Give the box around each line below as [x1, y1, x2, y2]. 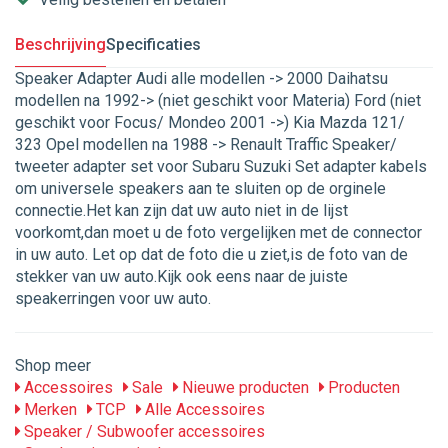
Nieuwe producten [178, 378, 309, 397]
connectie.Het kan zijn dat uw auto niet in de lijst [15, 201, 348, 220]
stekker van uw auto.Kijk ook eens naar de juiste [15, 267, 348, 286]
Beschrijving [15, 35, 106, 54]
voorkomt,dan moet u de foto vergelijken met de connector [15, 223, 422, 242]
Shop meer [15, 356, 91, 375]
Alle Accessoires [141, 400, 265, 419]
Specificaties [106, 35, 201, 54]
